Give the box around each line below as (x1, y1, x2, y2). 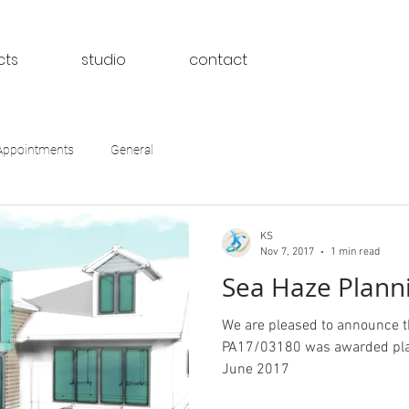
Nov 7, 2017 (260, 245, 314, 258)
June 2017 (222, 361, 289, 379)
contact (189, 49, 248, 70)
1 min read (330, 245, 380, 258)
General (110, 142, 153, 157)
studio (81, 49, 127, 70)
